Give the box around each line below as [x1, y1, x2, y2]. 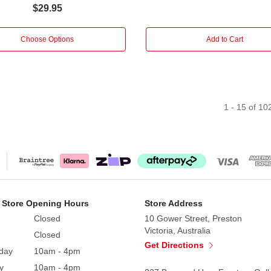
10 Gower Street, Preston [145, 213, 242, 223]
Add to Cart [206, 34, 243, 44]
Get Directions [145, 240, 206, 250]
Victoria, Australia [145, 225, 211, 235]
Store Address [145, 198, 203, 208]
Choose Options [21, 34, 74, 44]
